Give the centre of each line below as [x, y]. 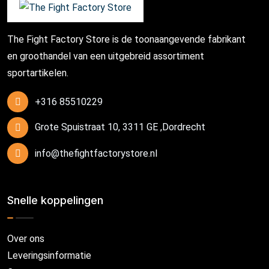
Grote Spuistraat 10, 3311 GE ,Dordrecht [120, 127]
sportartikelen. [38, 73]
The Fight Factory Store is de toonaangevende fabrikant [126, 39]
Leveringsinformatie [49, 255]
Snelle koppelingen [55, 200]
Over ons [26, 238]
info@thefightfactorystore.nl [96, 153]
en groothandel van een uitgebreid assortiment [106, 56]
